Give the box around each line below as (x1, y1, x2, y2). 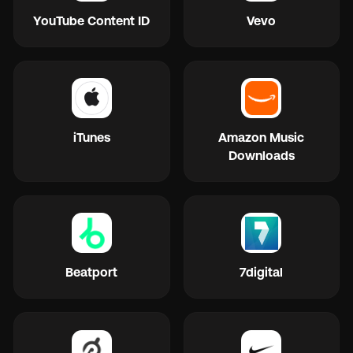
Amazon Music (218, 129, 305, 144)
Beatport (65, 265, 118, 279)
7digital (240, 265, 284, 279)
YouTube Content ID (33, 13, 150, 28)
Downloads (228, 147, 295, 162)
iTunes (72, 129, 110, 144)
